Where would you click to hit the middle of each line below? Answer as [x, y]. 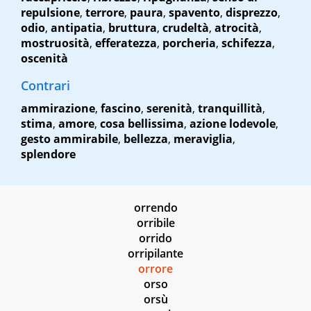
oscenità [44, 59]
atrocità [237, 28]
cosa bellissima [142, 124]
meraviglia [203, 139]
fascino [121, 109]
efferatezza [126, 43]
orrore [155, 269]
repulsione [50, 13]
